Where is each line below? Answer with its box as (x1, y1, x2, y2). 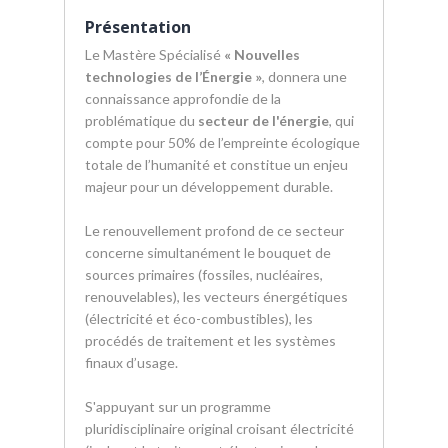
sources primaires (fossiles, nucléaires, (85, 266, 323, 283)
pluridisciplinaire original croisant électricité (85, 420, 354, 437)
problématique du (85, 112, 198, 129)
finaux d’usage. (85, 354, 178, 371)
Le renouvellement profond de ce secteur (85, 222, 344, 239)
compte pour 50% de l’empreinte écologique (85, 134, 360, 151)
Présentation (85, 16, 191, 38)
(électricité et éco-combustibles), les (85, 310, 313, 327)
